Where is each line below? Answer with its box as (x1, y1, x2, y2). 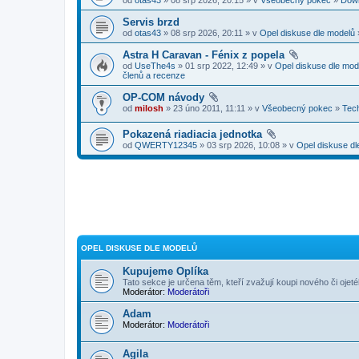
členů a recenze (123, 70, 185, 80)
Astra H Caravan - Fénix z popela (123, 48, 284, 61)
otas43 (135, 27, 161, 38)
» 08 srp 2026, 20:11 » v (161, 27, 260, 38)
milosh (135, 103, 163, 113)
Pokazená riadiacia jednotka (123, 128, 262, 141)
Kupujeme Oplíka (123, 265, 208, 278)
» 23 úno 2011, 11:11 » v (163, 103, 262, 113)
